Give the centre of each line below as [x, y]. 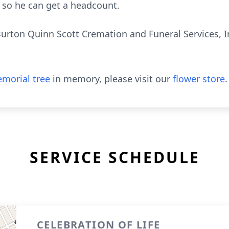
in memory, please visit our [111, 79]
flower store [199, 79]
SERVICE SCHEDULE [114, 157]
